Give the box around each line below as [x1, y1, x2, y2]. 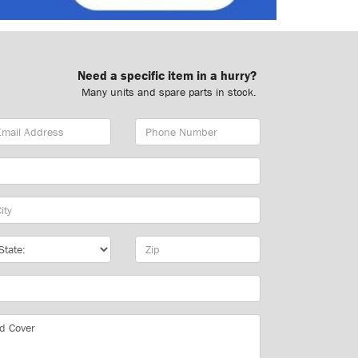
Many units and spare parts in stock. [82, 85, 257, 99]
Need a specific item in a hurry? [78, 67, 257, 83]
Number [133, 134, 173, 149]
